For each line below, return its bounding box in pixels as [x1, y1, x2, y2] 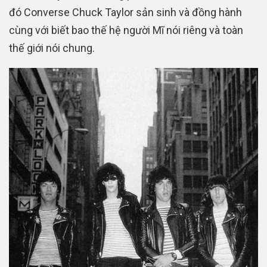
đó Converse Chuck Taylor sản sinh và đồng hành [9, 6, 242, 19]
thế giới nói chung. [9, 42, 95, 55]
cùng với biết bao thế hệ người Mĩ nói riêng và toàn [9, 24, 243, 37]
